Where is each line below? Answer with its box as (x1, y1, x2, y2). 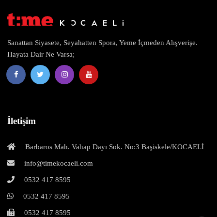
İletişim (7, 116, 36, 126)
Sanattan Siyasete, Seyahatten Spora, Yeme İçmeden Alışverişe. (7, 39, 198, 47)
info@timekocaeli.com (22, 159, 93, 168)
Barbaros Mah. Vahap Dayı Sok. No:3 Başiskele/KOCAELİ (23, 143, 204, 151)
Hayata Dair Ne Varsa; (7, 50, 75, 59)
